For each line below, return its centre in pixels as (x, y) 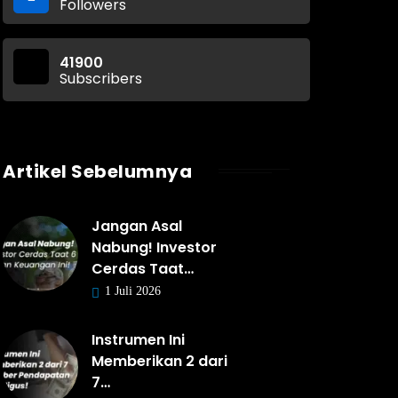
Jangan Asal (137, 226)
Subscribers (101, 79)
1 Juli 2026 (131, 291)
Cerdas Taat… (143, 269)
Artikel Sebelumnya (97, 171)
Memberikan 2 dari (159, 361)
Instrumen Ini (138, 340)
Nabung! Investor (154, 247)
